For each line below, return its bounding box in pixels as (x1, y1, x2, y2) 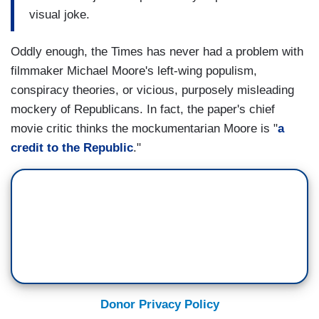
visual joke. (29, 7, 90, 21)
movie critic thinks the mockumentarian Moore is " (11, 122, 278, 136)
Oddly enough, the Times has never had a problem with (11, 45, 303, 59)
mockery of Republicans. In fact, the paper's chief (11, 103, 275, 117)
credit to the (11, 141, 83, 155)
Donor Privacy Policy (100, 298, 219, 312)
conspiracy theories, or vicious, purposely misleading (11, 83, 294, 98)
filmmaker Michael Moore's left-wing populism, (11, 64, 257, 78)
